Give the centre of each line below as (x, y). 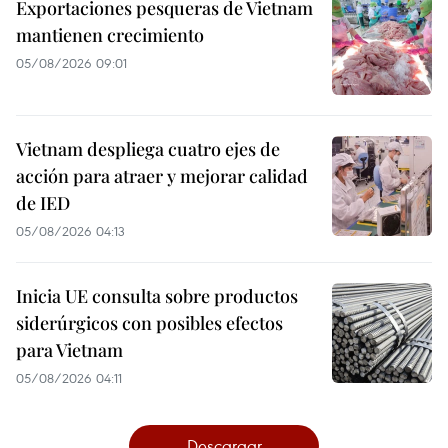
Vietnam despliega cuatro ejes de (148, 149)
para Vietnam (69, 350)
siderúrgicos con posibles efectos (149, 323)
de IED (43, 203)
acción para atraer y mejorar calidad (162, 176)
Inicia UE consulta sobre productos (157, 296)
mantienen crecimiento (110, 35)
